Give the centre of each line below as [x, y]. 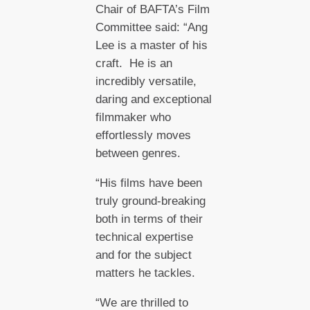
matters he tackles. [147, 273]
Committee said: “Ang [151, 27]
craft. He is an [134, 63]
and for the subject [143, 255]
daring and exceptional [153, 99]
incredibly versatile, [146, 81]
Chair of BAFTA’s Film [152, 9]
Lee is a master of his [151, 45]
